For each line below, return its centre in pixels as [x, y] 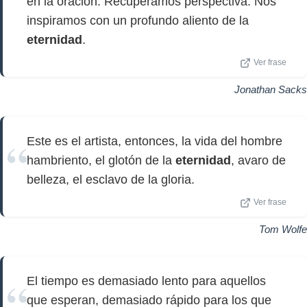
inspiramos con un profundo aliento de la [138, 21]
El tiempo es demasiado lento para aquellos [146, 281]
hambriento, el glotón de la [101, 160]
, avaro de [258, 160]
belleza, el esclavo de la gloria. [111, 180]
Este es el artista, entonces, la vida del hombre [155, 141]
